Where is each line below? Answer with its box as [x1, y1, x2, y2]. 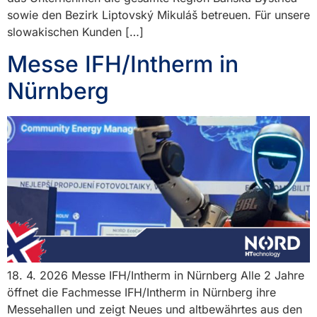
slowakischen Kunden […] [7, 25, 144, 40]
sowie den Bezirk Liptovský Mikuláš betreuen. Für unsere [7, 8, 310, 23]
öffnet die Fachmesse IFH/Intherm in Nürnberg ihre [7, 285, 276, 300]
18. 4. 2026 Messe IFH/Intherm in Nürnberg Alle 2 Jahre [7, 268, 304, 283]
